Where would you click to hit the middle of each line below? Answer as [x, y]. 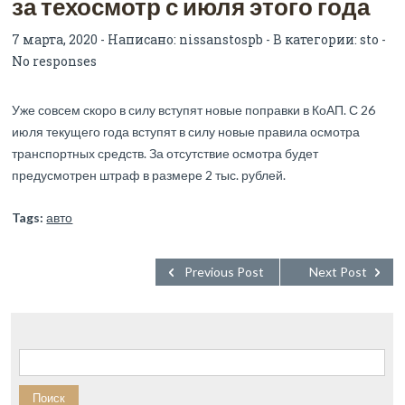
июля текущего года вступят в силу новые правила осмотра [186, 131]
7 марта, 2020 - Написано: [96, 39]
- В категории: [312, 39]
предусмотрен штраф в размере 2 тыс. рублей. [149, 174]
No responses [55, 61]
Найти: [38, 353]
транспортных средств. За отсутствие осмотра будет [165, 153]
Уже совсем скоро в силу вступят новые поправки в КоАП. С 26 [194, 109]
